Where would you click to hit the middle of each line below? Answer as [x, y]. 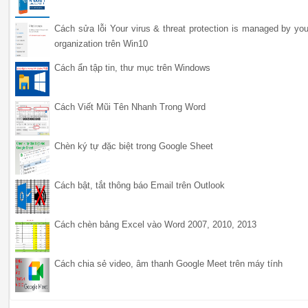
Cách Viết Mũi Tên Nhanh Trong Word [130, 107]
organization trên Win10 [101, 43]
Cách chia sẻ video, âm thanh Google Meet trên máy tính [169, 263]
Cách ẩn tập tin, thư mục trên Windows [133, 67]
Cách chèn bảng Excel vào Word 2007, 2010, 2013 [156, 224]
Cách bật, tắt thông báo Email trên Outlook [140, 185]
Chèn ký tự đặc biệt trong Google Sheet [134, 146]
